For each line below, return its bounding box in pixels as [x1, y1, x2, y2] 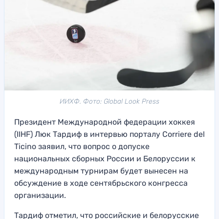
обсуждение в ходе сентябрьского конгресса [14, 178, 188, 188]
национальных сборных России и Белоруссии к [14, 154, 196, 164]
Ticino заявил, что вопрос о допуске [14, 142, 150, 152]
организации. [14, 191, 66, 200]
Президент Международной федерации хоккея [14, 117, 195, 127]
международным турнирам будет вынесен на [14, 166, 188, 176]
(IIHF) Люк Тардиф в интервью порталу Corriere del [14, 130, 205, 139]
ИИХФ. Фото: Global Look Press [60, 97, 159, 106]
